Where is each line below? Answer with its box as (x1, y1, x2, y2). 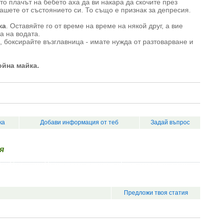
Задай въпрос (150, 119, 190, 126)
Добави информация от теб (40, 119, 118, 126)
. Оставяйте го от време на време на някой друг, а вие (6, 22, 183, 30)
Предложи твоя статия (123, 189, 188, 196)
